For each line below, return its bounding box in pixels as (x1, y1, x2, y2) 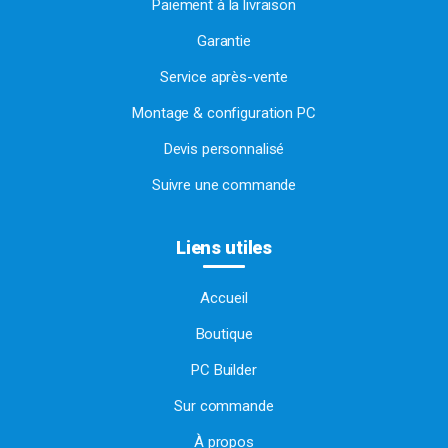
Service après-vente (159, 67, 289, 86)
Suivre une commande (151, 175, 297, 194)
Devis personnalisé (163, 139, 285, 158)
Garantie (197, 31, 251, 50)
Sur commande (174, 396, 274, 415)
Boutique (195, 324, 253, 343)
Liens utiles (175, 236, 273, 258)
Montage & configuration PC (132, 103, 316, 122)
